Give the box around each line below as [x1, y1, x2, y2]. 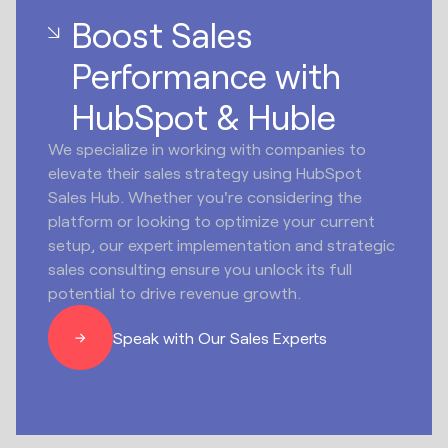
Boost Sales [70, 14, 253, 56]
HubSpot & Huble [70, 96, 336, 138]
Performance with [70, 55, 341, 97]
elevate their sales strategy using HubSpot [48, 163, 363, 183]
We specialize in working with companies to [48, 139, 367, 159]
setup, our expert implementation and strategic [48, 235, 396, 255]
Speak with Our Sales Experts [113, 327, 328, 347]
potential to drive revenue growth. [48, 283, 302, 303]
